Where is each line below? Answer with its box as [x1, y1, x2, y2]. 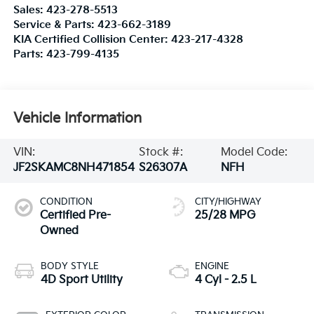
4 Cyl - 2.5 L [195, 273, 257, 287]
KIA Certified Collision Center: [13, 34, 171, 46]
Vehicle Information [13, 109, 142, 127]
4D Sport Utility [40, 273, 123, 287]
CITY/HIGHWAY [195, 196, 261, 208]
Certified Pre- [39, 209, 111, 223]
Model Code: [220, 146, 287, 160]
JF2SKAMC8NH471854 [13, 161, 135, 175]
